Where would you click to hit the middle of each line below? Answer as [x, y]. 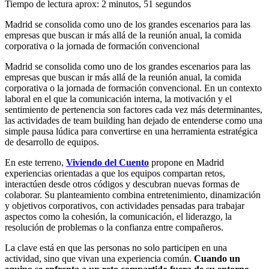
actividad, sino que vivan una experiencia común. [99, 259]
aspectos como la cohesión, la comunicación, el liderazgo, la [118, 217]
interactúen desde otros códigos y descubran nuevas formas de [122, 184]
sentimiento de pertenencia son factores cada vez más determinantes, [134, 110]
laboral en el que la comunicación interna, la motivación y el [118, 99]
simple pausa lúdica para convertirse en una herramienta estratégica [131, 131]
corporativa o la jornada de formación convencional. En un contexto [133, 88]
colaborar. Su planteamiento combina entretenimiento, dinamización [133, 195]
